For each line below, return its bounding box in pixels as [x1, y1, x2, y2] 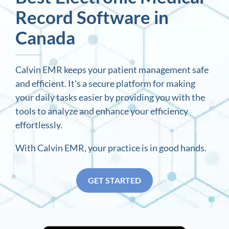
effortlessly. [15, 119, 62, 131]
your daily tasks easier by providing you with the [15, 91, 205, 103]
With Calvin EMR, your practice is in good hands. [15, 142, 207, 154]
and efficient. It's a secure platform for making [15, 78, 195, 89]
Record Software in [15, 6, 169, 28]
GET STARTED [88, 175, 141, 186]
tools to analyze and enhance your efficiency [15, 105, 188, 117]
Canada [15, 27, 75, 49]
